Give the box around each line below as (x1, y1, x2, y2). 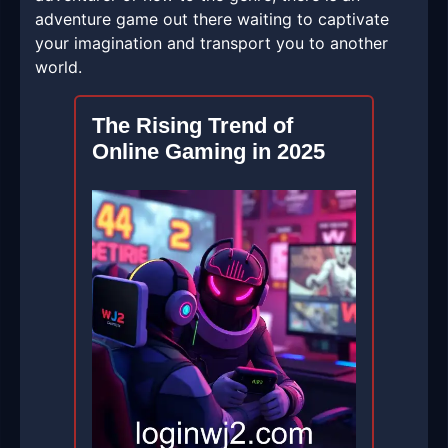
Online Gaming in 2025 (92, 139, 325, 165)
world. (35, 57, 82, 78)
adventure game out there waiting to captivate (35, 9, 389, 30)
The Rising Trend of (92, 113, 293, 139)
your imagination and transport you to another (35, 33, 388, 54)
